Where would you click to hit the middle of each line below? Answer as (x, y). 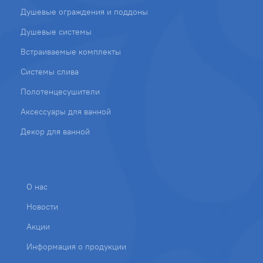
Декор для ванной (55, 131)
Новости (42, 206)
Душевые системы (56, 31)
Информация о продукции (76, 246)
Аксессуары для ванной (66, 111)
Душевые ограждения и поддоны (84, 11)
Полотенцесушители (60, 91)
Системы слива (50, 71)
